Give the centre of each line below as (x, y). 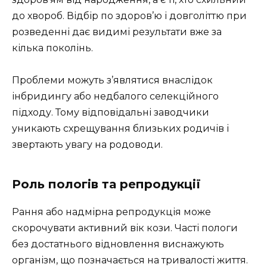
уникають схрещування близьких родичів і (120, 128)
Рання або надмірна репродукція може (111, 212)
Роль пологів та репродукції (106, 184)
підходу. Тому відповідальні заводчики (111, 112)
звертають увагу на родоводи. (87, 144)
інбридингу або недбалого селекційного (115, 96)
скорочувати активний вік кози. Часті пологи (125, 228)
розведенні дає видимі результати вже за (117, 32)
